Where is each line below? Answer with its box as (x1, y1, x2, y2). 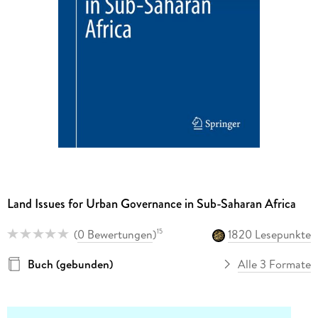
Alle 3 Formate (238, 256, 312, 272)
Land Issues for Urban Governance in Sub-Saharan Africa (6, 194, 296, 213)
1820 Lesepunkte (228, 226, 312, 242)
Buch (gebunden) (27, 256, 113, 272)
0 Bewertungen (77, 226, 153, 242)
